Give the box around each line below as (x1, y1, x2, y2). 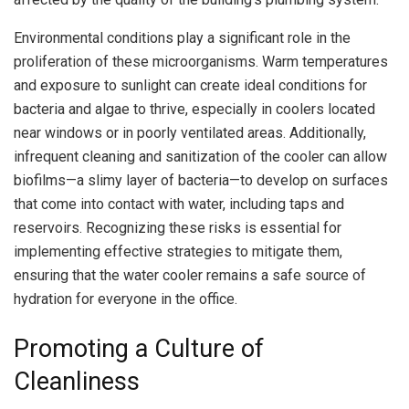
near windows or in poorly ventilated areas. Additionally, (14, 124, 366, 142)
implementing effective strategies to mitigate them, (14, 243, 342, 261)
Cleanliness (14, 366, 140, 396)
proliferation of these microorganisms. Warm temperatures (14, 53, 388, 71)
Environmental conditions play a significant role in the (14, 29, 351, 47)
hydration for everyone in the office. (14, 290, 237, 309)
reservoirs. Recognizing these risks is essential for (14, 219, 341, 237)
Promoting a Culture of (14, 333, 264, 363)
